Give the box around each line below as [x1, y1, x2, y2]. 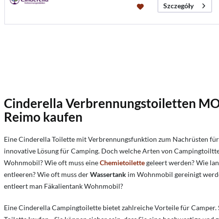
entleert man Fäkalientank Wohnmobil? [4, 182, 123, 191]
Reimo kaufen [4, 109, 83, 125]
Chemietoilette [100, 158, 145, 167]
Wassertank [90, 170, 126, 179]
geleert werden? [145, 158, 195, 167]
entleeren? [4, 170, 36, 179]
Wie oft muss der [37, 170, 90, 179]
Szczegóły [163, 1, 194, 10]
